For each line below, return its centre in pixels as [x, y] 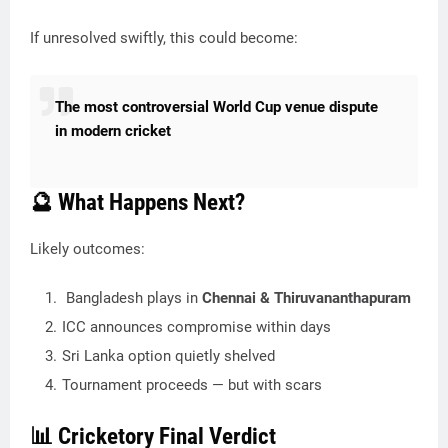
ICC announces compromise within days [196, 327]
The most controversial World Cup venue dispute [216, 107]
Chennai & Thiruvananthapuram [306, 298]
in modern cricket [113, 131]
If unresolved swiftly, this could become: [164, 38]
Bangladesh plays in [132, 298]
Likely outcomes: [87, 249]
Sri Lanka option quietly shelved [168, 356]
